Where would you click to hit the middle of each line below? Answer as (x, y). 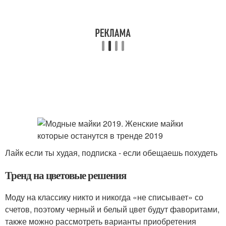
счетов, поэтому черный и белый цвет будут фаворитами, (112, 209)
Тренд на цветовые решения (66, 175)
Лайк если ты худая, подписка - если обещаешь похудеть (111, 153)
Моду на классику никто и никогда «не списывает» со (104, 197)
